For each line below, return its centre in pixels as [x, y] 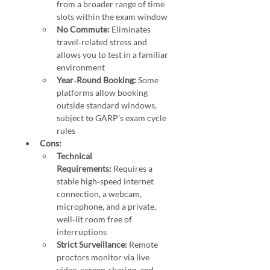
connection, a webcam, [100, 194]
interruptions [83, 232]
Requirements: [84, 169]
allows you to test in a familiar [113, 55]
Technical [75, 156]
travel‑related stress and [103, 42]
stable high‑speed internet [106, 181]
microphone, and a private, [107, 207]
